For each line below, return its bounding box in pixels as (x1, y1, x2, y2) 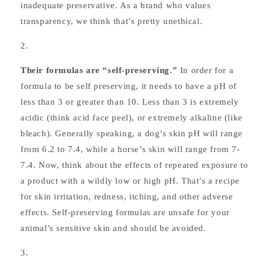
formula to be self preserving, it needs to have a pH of (20, 81, 237, 91)
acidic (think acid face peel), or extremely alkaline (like (20, 113, 243, 122)
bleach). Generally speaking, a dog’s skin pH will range (20, 129, 243, 138)
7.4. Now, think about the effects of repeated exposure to (20, 160, 249, 170)
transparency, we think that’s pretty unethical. (20, 16, 203, 26)
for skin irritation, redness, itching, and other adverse (20, 192, 233, 201)
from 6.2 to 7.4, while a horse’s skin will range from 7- (20, 144, 240, 154)
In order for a (177, 65, 234, 75)
